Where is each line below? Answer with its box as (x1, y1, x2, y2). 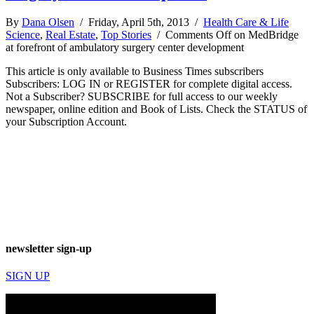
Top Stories (101, 28, 151, 41)
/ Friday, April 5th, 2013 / (74, 15, 203, 28)
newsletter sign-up (6, 242, 92, 254)
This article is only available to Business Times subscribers (6, 64, 264, 77)
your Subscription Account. (6, 115, 127, 128)
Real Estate (46, 28, 95, 41)
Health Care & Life (203, 15, 289, 28)
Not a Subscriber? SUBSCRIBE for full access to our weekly (6, 90, 278, 102)
